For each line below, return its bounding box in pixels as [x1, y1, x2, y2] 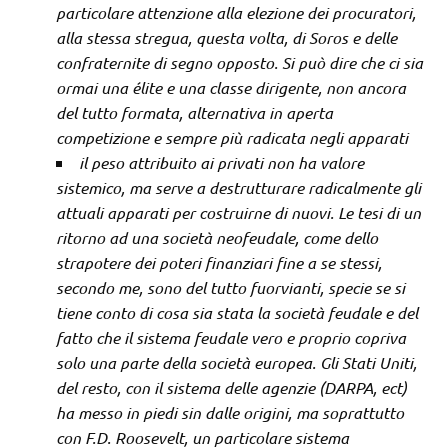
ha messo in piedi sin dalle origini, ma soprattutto [56, 402, 404, 424]
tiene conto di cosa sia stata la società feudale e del [56, 302, 418, 324]
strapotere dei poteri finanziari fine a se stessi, [56, 252, 382, 274]
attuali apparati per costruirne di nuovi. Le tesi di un [56, 202, 421, 224]
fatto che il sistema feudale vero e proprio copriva [56, 327, 406, 349]
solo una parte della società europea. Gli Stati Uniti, [56, 352, 417, 374]
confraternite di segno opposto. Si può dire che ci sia [56, 52, 423, 74]
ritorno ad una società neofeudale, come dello [56, 227, 378, 249]
